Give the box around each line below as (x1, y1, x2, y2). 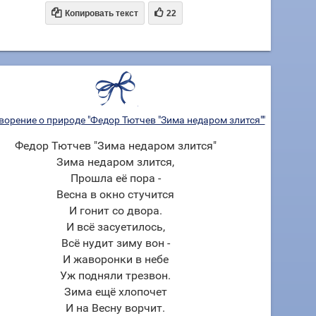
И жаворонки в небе (62, 253, 169, 266)
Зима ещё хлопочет (63, 285, 167, 298)
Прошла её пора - (70, 171, 161, 185)
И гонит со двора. (68, 204, 162, 217)
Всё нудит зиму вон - (61, 236, 170, 250)
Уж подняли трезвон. (60, 269, 171, 282)
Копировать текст (64, 8, 138, 18)
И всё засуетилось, (66, 220, 165, 233)
